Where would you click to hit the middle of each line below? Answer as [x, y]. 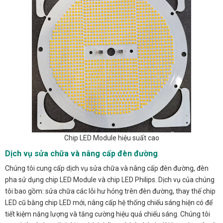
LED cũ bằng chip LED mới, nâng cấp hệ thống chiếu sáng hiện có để [109, 203]
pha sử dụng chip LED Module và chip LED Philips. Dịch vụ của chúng [110, 180]
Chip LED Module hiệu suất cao [111, 138]
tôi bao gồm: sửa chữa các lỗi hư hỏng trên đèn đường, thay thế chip [110, 191]
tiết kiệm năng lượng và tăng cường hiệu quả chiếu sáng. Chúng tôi [108, 214]
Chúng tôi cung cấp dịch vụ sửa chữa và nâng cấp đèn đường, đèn [107, 168]
